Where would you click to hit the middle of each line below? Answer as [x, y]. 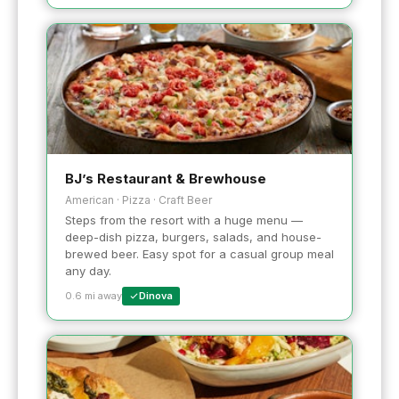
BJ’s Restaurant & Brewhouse [166, 178]
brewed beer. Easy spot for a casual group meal [199, 253]
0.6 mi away [94, 295]
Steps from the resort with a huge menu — [184, 220]
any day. [88, 270]
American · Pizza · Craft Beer [138, 199]
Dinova [156, 295]
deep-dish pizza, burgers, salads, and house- [193, 236]
